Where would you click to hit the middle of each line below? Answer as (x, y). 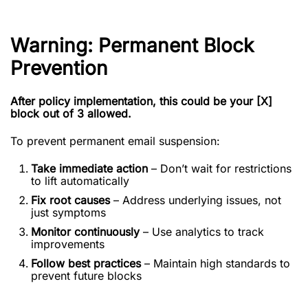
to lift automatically (80, 181)
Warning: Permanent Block (132, 45)
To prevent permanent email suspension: (115, 141)
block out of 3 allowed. (71, 113)
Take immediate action (89, 168)
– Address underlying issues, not (196, 200)
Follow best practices (86, 263)
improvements (68, 244)
